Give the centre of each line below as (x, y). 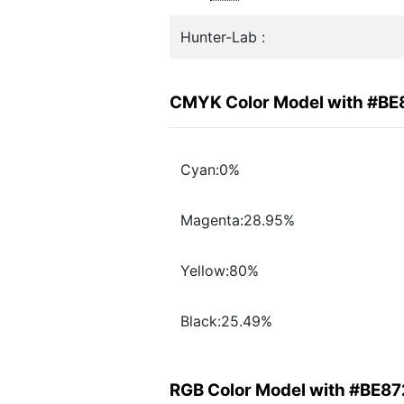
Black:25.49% (226, 321)
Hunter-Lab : (223, 37)
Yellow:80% (220, 271)
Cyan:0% (210, 170)
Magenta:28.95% (238, 220)
